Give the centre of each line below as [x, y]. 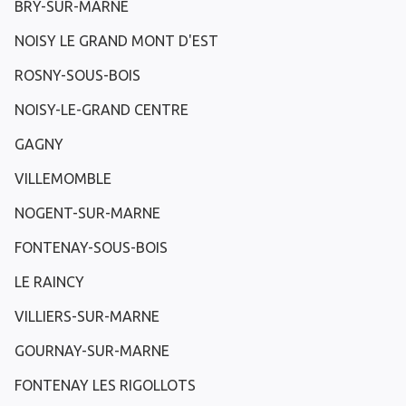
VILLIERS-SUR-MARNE [87, 317]
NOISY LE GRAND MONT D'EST [116, 41]
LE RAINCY [49, 282]
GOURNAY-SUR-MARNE [92, 351]
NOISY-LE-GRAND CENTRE [101, 110]
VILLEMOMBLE [63, 179]
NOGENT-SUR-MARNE [87, 213]
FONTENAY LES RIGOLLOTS [105, 386]
